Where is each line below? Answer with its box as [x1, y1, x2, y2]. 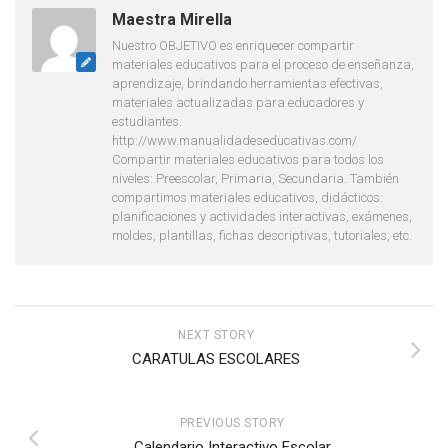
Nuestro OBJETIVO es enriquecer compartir [112, 38, 354, 54]
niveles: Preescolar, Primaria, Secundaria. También [112, 171, 399, 187]
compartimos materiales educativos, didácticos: [112, 190, 383, 206]
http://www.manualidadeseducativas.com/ [112, 133, 357, 149]
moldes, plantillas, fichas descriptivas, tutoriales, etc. [112, 228, 412, 244]
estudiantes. [112, 114, 182, 130]
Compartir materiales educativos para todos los [112, 152, 384, 168]
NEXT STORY [178, 328, 254, 343]
